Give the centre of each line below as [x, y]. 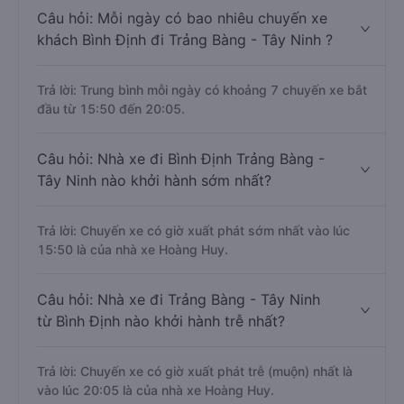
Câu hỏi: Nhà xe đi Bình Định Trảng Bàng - [181, 159]
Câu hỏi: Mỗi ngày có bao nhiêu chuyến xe [182, 18]
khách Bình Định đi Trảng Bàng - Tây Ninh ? [185, 40]
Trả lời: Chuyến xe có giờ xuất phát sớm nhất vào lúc [193, 230]
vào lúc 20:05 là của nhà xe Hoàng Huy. [156, 390]
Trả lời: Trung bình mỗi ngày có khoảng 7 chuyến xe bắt [202, 90]
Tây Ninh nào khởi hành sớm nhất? [154, 180]
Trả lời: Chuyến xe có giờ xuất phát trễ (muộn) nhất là [195, 371]
